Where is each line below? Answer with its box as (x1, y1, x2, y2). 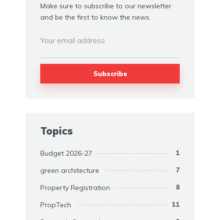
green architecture (40, 165, 99, 175)
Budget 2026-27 (40, 148, 92, 158)
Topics (40, 124, 73, 137)
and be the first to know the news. (40, 13, 151, 22)
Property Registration (40, 183, 110, 192)
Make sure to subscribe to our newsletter (40, 1, 171, 11)
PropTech (40, 200, 71, 209)
